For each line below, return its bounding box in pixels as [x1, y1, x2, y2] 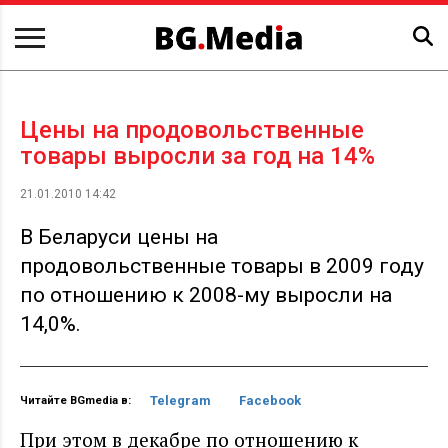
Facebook [239, 393, 301, 409]
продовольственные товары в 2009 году [20, 254, 424, 279]
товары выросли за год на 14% [20, 142, 375, 171]
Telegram [150, 393, 211, 409]
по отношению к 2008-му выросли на [20, 283, 392, 308]
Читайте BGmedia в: [20, 394, 131, 408]
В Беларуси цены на [20, 225, 218, 250]
